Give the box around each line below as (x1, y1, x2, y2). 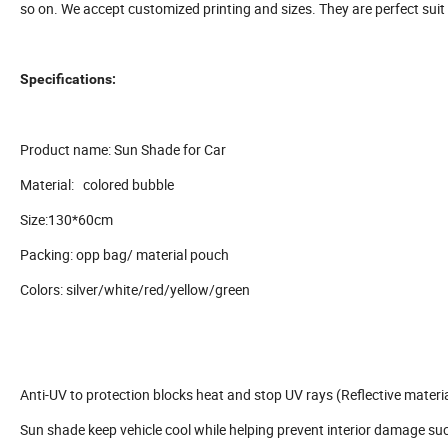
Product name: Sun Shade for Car (20, 140, 226, 160)
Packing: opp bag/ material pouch (20, 245, 229, 265)
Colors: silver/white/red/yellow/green (20, 280, 250, 300)
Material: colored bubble (20, 175, 174, 195)
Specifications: (20, 71, 116, 88)
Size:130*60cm (20, 210, 113, 230)
